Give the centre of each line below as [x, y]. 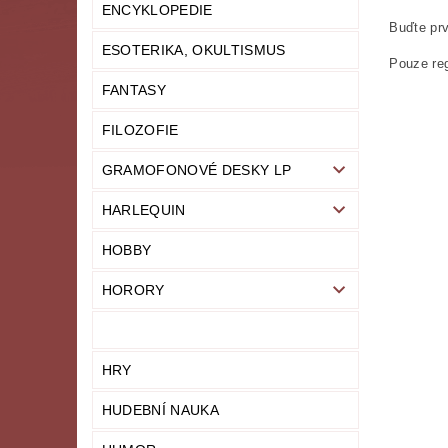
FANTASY [134, 89]
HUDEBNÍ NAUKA [160, 409]
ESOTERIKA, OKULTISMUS [193, 49]
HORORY [133, 289]
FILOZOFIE [140, 129]
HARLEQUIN [143, 209]
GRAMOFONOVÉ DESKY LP [196, 169]
